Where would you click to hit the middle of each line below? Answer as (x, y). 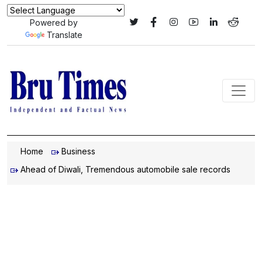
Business (78, 151)
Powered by (54, 23)
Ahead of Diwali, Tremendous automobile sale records (125, 169)
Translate (64, 35)
